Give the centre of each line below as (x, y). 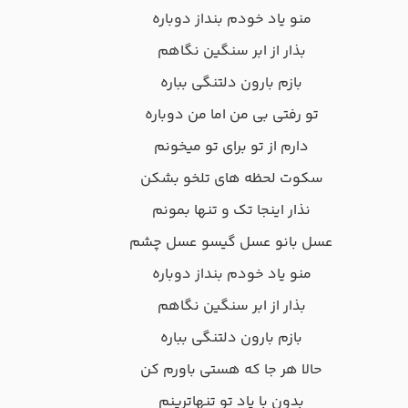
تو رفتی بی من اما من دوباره (231, 116)
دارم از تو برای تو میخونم (231, 148)
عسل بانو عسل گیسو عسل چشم (231, 243)
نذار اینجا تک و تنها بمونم (231, 211)
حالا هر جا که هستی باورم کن (231, 371)
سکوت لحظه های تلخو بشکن (231, 179)
